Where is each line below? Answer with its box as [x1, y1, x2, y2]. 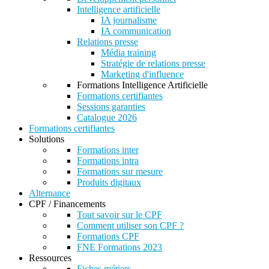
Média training [101, 47, 156, 58]
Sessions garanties [77, 101, 145, 112]
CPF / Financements [29, 198, 106, 209]
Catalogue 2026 [77, 112, 137, 122]
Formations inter [77, 144, 139, 155]
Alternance [29, 187, 70, 198]
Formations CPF [77, 231, 139, 241]
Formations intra [77, 155, 139, 166]
